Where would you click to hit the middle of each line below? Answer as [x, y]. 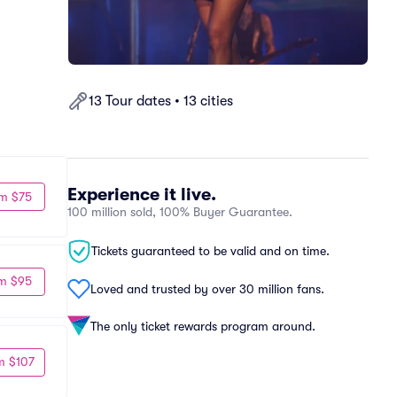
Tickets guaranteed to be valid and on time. [210, 251]
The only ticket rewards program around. [203, 326]
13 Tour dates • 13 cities [161, 101]
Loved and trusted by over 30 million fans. [207, 288]
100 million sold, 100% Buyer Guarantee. [180, 212]
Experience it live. [142, 195]
